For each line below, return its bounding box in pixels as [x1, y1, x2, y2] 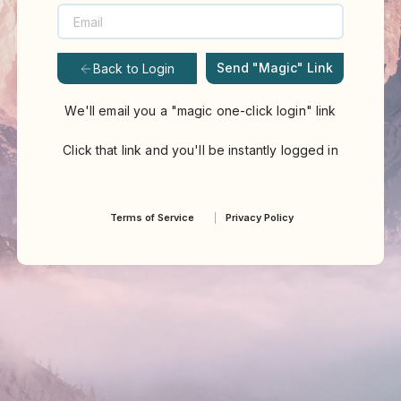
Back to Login [92, 60, 175, 76]
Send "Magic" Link [216, 60, 333, 76]
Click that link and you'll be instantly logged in [63, 142, 338, 158]
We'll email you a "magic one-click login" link [64, 103, 337, 119]
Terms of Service [109, 211, 194, 225]
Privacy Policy [225, 211, 294, 225]
